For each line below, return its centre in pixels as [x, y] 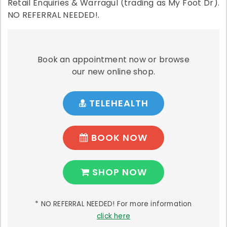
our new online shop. [113, 71]
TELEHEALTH [117, 103]
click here [113, 216]
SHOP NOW [118, 172]
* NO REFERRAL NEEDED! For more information [113, 204]
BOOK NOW [118, 137]
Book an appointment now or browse [113, 59]
